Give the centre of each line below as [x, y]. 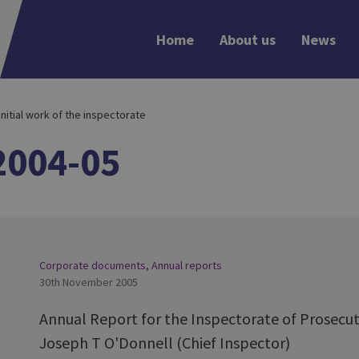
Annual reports [187, 265]
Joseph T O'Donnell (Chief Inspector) [165, 343]
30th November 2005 [89, 282]
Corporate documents [93, 265]
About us [247, 39]
